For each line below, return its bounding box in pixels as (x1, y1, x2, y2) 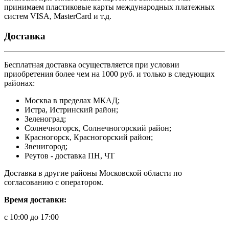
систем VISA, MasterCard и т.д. (4, 11, 111, 20)
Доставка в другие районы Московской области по (4, 169, 182, 178)
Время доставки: (4, 195, 66, 204)
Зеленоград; (25, 114, 66, 124)
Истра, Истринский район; (25, 105, 118, 114)
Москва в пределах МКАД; (25, 96, 120, 105)
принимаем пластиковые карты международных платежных (4, 2, 215, 11)
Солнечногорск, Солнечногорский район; (25, 124, 171, 133)
